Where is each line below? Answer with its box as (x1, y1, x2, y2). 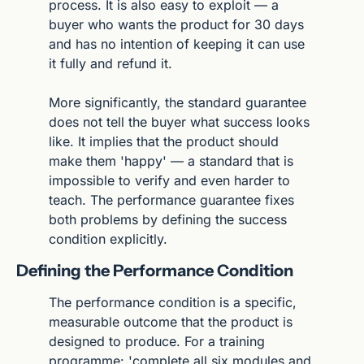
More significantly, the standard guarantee (49, 93, 306, 110)
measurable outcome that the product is (49, 313, 292, 330)
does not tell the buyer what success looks (49, 113, 310, 130)
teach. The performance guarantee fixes (49, 191, 294, 208)
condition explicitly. (49, 230, 167, 247)
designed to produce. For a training (49, 332, 265, 349)
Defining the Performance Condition (16, 260, 293, 280)
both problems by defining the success (49, 210, 287, 227)
